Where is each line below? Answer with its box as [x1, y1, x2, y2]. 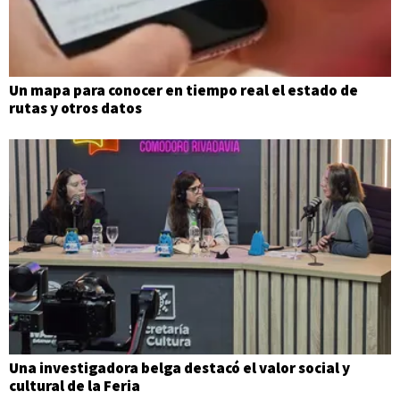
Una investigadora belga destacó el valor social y [9, 357, 350, 378]
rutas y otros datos [9, 97, 142, 118]
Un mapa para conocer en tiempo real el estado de [9, 79, 358, 100]
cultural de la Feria [9, 375, 140, 396]
